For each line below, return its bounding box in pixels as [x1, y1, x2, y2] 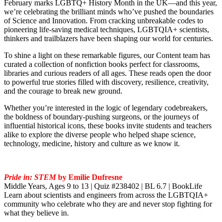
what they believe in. [4, 209, 69, 218]
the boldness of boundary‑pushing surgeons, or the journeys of [4, 112, 199, 121]
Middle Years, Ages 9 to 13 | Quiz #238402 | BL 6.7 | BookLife [4, 182, 202, 191]
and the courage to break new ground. [4, 87, 122, 96]
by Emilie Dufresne [56, 173, 122, 182]
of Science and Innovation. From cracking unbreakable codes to [4, 16, 203, 25]
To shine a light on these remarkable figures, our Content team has [4, 51, 210, 60]
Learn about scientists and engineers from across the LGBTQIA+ [4, 191, 208, 200]
